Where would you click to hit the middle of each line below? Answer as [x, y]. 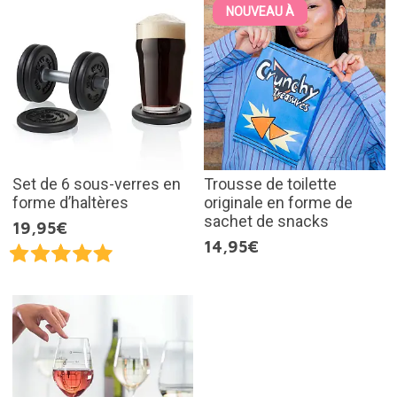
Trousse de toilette [270, 184]
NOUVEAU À [260, 11]
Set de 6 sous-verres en [96, 184]
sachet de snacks [266, 222]
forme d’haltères [70, 203]
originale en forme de [278, 203]
